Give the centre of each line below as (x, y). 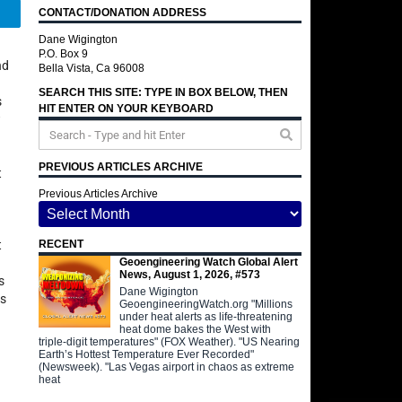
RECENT (61, 244)
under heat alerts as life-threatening (206, 316)
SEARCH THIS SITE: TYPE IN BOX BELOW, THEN (164, 92)
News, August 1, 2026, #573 (190, 274)
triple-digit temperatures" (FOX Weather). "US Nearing (170, 341)
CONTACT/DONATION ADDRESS (123, 12)
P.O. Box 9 (64, 54)
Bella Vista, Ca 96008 (92, 68)
